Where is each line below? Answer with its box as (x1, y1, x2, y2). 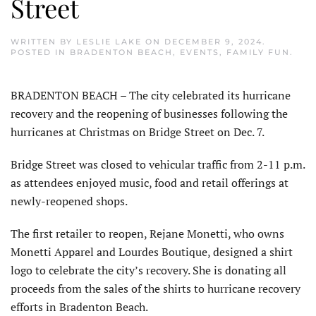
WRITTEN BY (11, 37, 76, 47)
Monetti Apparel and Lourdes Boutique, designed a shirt (11, 244, 293, 260)
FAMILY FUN (226, 47, 290, 58)
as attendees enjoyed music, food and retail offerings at (11, 175, 288, 191)
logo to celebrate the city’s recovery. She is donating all (11, 262, 286, 279)
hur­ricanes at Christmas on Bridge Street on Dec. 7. (11, 124, 265, 140)
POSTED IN (11, 47, 70, 58)
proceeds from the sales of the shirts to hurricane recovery (11, 281, 300, 297)
